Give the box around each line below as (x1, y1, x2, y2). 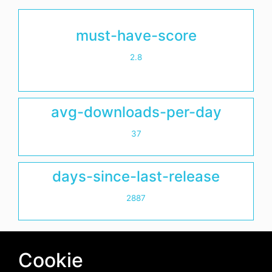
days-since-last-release (52, 168, 220, 186)
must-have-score (75, 27, 197, 45)
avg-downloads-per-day (50, 103, 222, 121)
